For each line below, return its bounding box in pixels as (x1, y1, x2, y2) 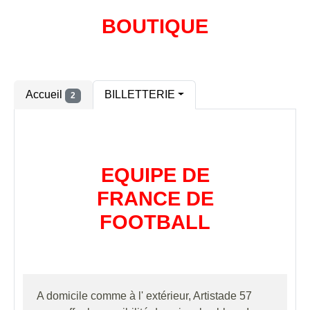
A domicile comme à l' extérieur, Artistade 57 (37, 289, 252, 302)
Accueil (26, 89, 65, 101)
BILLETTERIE (104, 89, 175, 101)
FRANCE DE (96, 187, 214, 210)
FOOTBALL (100, 210, 210, 233)
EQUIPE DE (100, 163, 210, 186)
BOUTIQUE (102, 15, 208, 38)
